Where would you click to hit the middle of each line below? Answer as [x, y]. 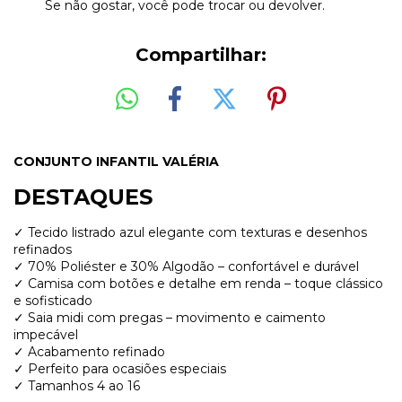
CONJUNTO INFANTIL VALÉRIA [116, 161]
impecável [46, 334]
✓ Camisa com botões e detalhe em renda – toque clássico [198, 283]
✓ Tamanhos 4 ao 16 [77, 385]
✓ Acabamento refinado [89, 351]
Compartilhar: [201, 55]
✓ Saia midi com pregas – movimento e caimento [170, 317]
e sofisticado [53, 300]
